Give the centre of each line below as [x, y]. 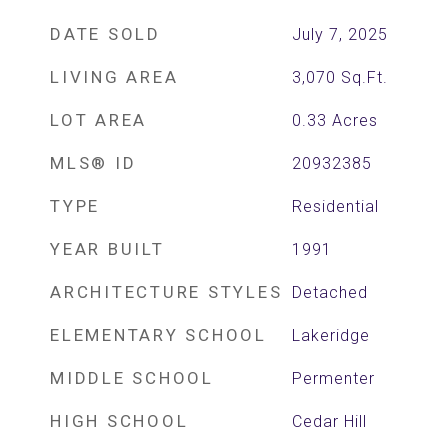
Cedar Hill [329, 421]
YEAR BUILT [107, 249]
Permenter [333, 378]
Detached [329, 292]
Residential [335, 206]
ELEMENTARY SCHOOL [158, 335]
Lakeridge [330, 335]
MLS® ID [93, 163]
